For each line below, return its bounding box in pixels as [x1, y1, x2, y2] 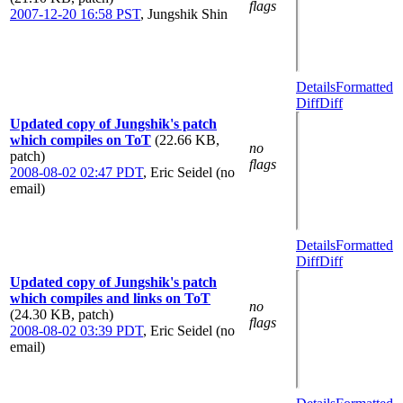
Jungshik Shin [148, 5, 228, 22]
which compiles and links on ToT [10, 290, 210, 306]
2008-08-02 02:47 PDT [10, 164, 143, 180]
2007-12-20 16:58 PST [10, 5, 140, 22]
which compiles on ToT [10, 131, 151, 148]
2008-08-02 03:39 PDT [10, 322, 143, 338]
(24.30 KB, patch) [10, 306, 113, 322]
